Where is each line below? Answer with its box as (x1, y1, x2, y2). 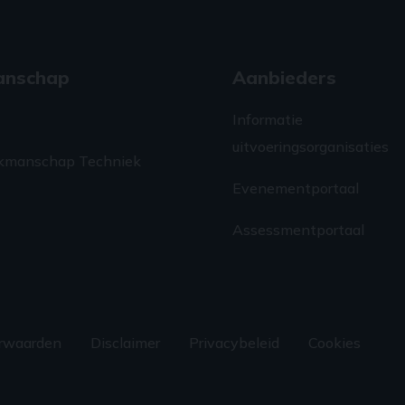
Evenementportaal (232, 179, 360, 198)
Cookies (308, 334, 362, 353)
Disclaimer (90, 334, 161, 353)
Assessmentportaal (232, 221, 365, 240)
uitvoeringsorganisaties (232, 137, 390, 156)
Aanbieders (232, 66, 337, 89)
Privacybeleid (189, 334, 280, 353)
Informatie (232, 110, 304, 129)
